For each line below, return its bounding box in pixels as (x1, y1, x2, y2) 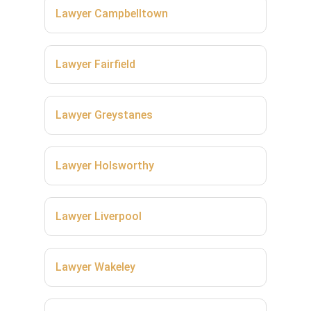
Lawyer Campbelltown (56, 6, 168, 20)
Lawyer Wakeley (56, 260, 135, 274)
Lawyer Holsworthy (56, 158, 154, 172)
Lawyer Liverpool (56, 209, 142, 223)
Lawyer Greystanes (56, 108, 153, 121)
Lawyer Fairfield (56, 57, 135, 71)
